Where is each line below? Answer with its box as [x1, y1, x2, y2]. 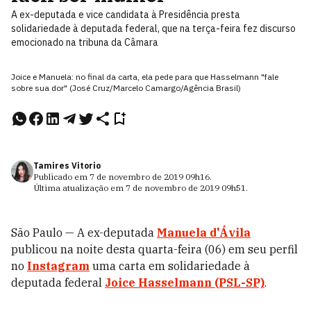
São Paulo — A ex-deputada [11, 226, 157, 239]
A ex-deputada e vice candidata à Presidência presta [11, 8, 240, 21]
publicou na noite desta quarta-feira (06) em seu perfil [11, 242, 298, 256]
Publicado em [33, 171, 90, 182]
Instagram [27, 259, 90, 273]
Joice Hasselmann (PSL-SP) [105, 276, 264, 289]
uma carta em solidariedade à [90, 259, 250, 273]
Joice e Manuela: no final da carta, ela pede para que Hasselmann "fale [11, 72, 278, 82]
